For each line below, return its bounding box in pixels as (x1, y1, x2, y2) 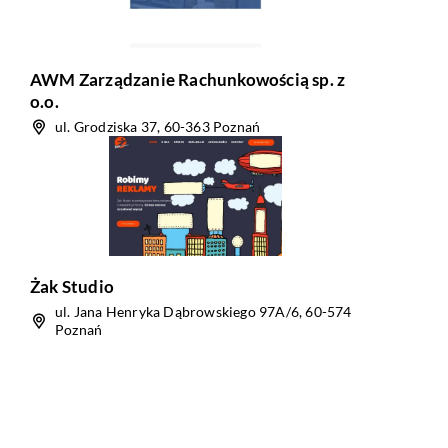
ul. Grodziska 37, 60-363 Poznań (55, 118, 261, 135)
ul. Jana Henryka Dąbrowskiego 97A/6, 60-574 (55, 303, 352, 320)
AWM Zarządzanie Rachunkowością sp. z (30, 69, 346, 90)
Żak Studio (30, 276, 114, 297)
